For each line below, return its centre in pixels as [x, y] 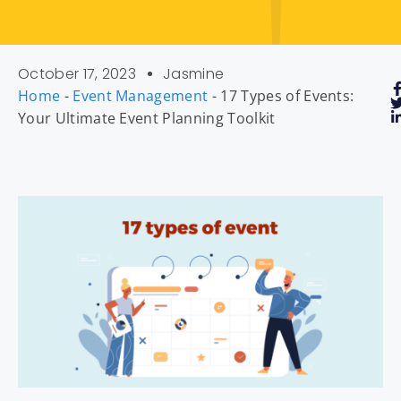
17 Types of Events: [287, 96]
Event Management [141, 96]
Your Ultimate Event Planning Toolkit [147, 118]
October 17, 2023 [77, 74]
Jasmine [194, 74]
